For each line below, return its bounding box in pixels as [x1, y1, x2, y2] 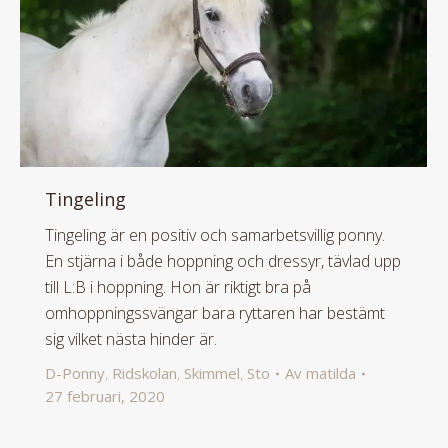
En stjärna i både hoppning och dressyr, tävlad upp [45, 250, 401, 273]
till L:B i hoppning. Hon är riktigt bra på [45, 276, 311, 299]
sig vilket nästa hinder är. [45, 328, 217, 351]
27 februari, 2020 [45, 386, 165, 407]
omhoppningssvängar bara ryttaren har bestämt [45, 302, 385, 325]
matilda [306, 363, 356, 384]
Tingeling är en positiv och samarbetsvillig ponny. [45, 224, 385, 247]
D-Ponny [45, 363, 105, 384]
